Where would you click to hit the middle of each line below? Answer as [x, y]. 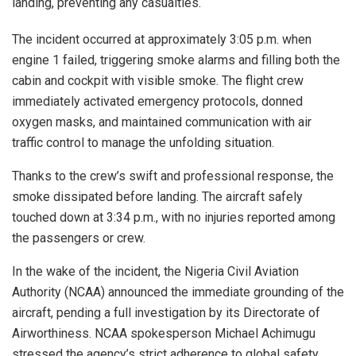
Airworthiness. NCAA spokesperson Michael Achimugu [164, 333]
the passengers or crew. [79, 238]
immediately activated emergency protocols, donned [157, 101]
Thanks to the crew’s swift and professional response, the [173, 176]
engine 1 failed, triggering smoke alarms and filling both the [176, 60]
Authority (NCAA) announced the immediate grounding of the [178, 292]
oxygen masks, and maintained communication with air [162, 122]
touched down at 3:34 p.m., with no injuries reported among [174, 217]
